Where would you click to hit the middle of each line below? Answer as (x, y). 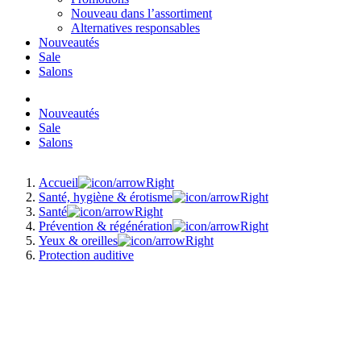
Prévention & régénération (106, 226)
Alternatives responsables (135, 28)
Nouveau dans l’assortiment (141, 13)
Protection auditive (86, 255)
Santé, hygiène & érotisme (106, 197)
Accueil (58, 183)
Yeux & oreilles (78, 241)
